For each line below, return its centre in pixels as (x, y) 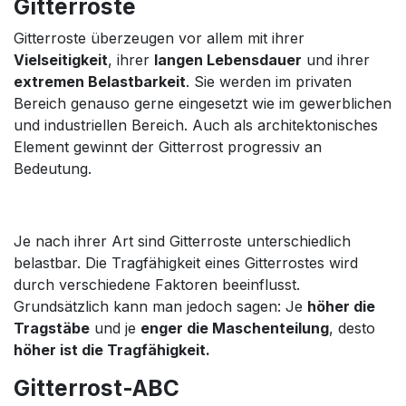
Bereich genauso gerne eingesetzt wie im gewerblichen (203, 103)
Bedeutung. (53, 168)
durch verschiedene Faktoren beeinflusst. (157, 284)
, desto (352, 328)
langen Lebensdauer (228, 59)
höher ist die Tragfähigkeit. (112, 349)
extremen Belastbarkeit (100, 81)
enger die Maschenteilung (235, 328)
